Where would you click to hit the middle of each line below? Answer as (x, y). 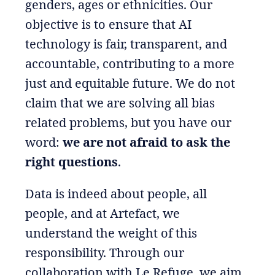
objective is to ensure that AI (108, 24)
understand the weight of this (111, 233)
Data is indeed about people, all (116, 193)
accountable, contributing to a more (130, 63)
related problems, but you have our (128, 122)
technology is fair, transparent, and (126, 44)
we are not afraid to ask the (146, 142)
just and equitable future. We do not (130, 83)
